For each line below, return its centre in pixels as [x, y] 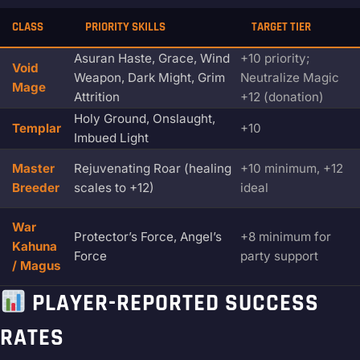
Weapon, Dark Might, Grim [149, 78]
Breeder [36, 188]
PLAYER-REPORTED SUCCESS [172, 304]
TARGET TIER [281, 27]
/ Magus [37, 266]
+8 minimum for [286, 237]
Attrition [97, 97]
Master [33, 169]
